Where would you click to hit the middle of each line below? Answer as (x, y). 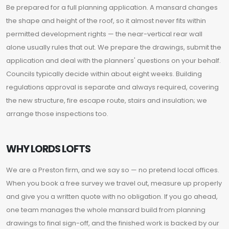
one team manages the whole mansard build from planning (106, 210)
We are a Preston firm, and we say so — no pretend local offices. (113, 170)
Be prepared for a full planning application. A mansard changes (112, 8)
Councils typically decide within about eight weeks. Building (104, 74)
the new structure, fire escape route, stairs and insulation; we (107, 101)
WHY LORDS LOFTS (49, 149)
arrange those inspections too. (57, 114)
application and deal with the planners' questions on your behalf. (113, 61)
